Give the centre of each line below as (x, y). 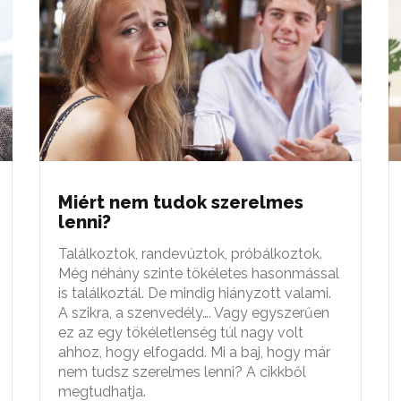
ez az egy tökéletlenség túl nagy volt (181, 332)
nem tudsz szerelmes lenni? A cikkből (182, 371)
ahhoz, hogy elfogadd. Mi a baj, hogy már (194, 352)
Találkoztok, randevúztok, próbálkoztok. (190, 253)
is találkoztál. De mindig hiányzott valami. (195, 293)
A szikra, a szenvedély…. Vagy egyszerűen (194, 312)
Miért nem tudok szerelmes (181, 202)
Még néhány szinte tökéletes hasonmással (199, 273)
